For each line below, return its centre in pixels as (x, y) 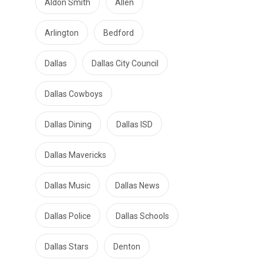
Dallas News (137, 186)
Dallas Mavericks (75, 155)
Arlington (62, 33)
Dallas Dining (68, 124)
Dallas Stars (67, 247)
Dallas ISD (134, 124)
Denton (127, 247)
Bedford (119, 33)
